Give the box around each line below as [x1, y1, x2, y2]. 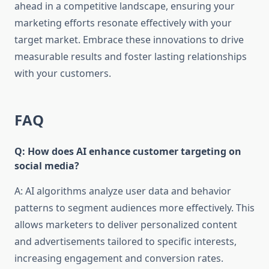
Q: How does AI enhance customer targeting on [14, 145, 241, 159]
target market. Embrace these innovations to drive [14, 33, 244, 47]
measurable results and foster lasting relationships [14, 50, 247, 64]
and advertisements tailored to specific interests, [14, 235, 237, 249]
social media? [14, 159, 79, 173]
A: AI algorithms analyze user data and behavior [14, 184, 231, 198]
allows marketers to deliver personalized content [14, 218, 237, 232]
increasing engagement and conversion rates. [14, 252, 223, 265]
